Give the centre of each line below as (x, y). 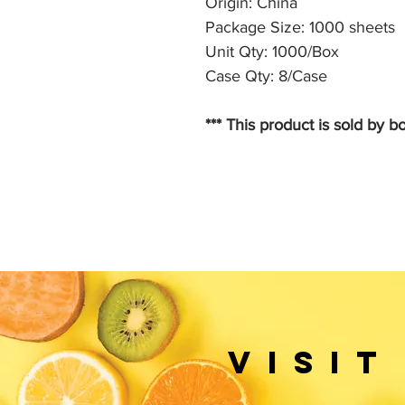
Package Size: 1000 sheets (300, 27)
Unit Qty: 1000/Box (272, 52)
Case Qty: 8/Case (266, 76)
